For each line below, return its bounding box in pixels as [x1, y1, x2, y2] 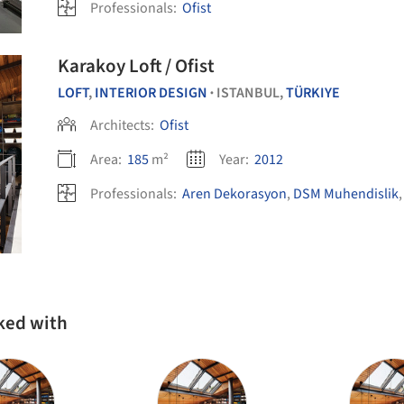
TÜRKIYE [286, 83, 340, 103]
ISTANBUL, [216, 83, 286, 103]
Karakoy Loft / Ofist [58, 52, 215, 79]
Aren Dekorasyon [182, 184, 287, 204]
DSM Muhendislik [293, 184, 399, 204]
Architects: [90, 115, 157, 135]
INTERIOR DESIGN [95, 83, 207, 103]
